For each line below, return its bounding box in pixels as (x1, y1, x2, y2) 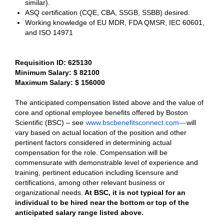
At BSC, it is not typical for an (83, 188, 185, 196)
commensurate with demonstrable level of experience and (15, 158, 198, 166)
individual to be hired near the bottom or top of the (15, 198, 189, 206)
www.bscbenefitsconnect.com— (86, 118, 186, 126)
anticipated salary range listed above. (15, 208, 143, 216)
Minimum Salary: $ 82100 (15, 68, 99, 76)
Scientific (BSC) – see (15, 118, 85, 126)
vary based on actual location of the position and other (15, 128, 186, 136)
